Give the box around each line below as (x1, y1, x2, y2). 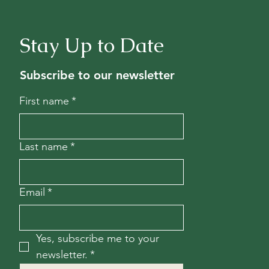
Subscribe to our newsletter (19, 67, 175, 82)
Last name (19, 139, 68, 153)
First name (19, 94, 69, 107)
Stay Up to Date (19, 31, 164, 58)
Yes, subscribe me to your (35, 231, 159, 245)
